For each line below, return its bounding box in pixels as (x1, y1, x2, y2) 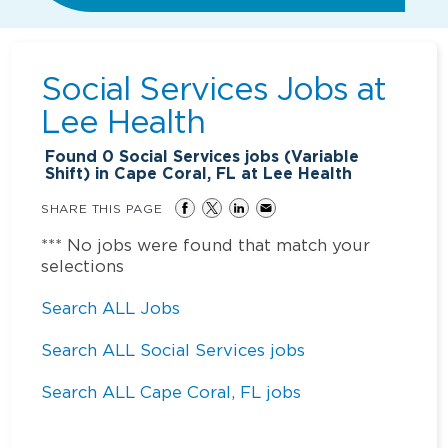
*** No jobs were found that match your (41, 235, 371, 254)
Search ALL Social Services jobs (41, 340, 306, 359)
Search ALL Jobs (41, 298, 181, 317)
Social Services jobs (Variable (114, 145, 360, 167)
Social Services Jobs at (41, 70, 387, 105)
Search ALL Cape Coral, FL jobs (41, 382, 302, 401)
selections (41, 256, 125, 275)
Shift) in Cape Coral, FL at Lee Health (45, 162, 353, 184)
